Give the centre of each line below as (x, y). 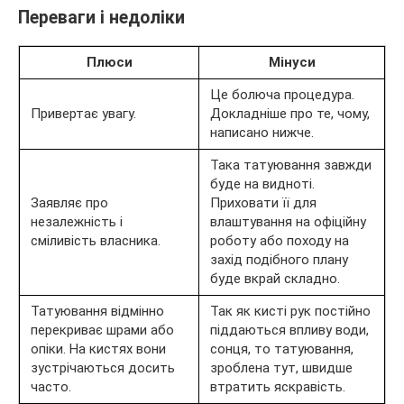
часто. (51, 386)
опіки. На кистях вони (98, 349)
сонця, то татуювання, (282, 349)
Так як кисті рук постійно (290, 311)
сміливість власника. (96, 240)
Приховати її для (263, 202)
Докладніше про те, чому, (290, 113)
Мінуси (292, 62)
